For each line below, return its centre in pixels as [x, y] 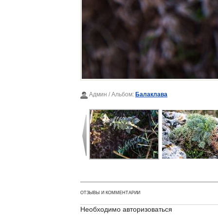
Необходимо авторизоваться [126, 209]
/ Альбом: [121, 94]
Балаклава [151, 94]
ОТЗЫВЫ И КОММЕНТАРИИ [110, 192]
